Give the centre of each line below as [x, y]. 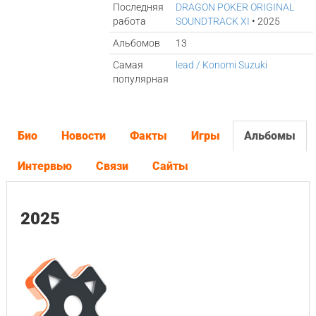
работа [130, 21]
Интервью [44, 166]
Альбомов [137, 43]
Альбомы [269, 136]
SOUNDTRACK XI [213, 21]
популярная [141, 79]
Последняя [139, 7]
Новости [83, 136]
